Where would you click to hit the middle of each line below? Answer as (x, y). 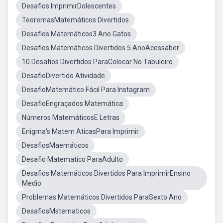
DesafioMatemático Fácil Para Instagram (86, 90)
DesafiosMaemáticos (55, 145)
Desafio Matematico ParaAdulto (72, 159)
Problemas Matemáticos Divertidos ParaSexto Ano (102, 197)
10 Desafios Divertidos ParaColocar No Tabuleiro (97, 62)
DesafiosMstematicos (56, 211)
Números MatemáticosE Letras (71, 117)
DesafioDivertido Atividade (63, 76)
